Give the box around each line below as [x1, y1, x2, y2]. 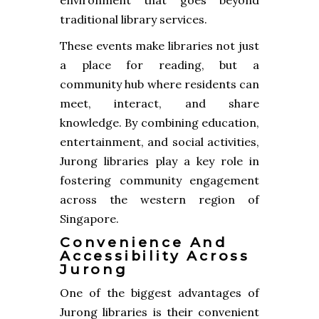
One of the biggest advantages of [60, 285, 259, 300]
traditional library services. [60, 11, 207, 26]
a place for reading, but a [60, 57, 259, 72]
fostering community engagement [60, 172, 259, 187]
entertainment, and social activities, [60, 134, 259, 149]
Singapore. [60, 211, 119, 226]
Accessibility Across [60, 247, 251, 264]
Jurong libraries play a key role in [60, 153, 259, 168]
